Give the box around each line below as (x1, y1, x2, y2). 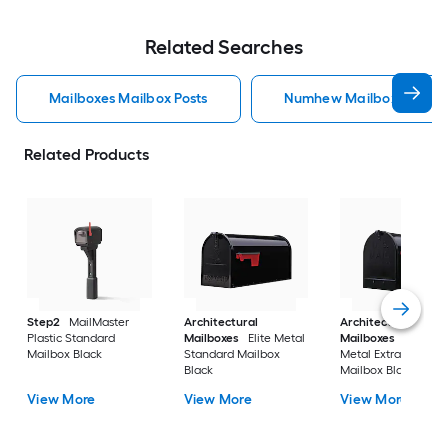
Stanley (404, 331, 446, 346)
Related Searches (145, 35, 303, 59)
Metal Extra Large (340, 347, 437, 362)
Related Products (24, 145, 149, 164)
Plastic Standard (27, 331, 116, 346)
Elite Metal (247, 331, 305, 346)
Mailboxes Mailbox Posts (49, 90, 208, 107)
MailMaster (69, 315, 130, 330)
